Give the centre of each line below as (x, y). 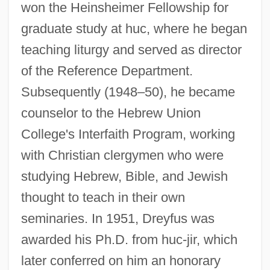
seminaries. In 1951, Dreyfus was (118, 218)
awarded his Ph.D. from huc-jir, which (129, 239)
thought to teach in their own (103, 197)
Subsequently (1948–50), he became (128, 92)
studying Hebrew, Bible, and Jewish (124, 176)
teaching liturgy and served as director (131, 49)
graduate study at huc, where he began (134, 28)
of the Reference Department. (107, 71)
